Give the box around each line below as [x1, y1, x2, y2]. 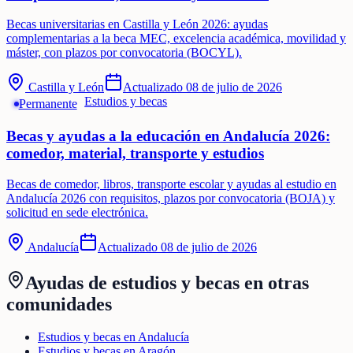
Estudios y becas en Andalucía [38, 330, 189, 344]
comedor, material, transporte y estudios [6, 144, 264, 162]
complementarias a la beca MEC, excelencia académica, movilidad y [6, 32, 346, 46]
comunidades [6, 293, 112, 314]
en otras [240, 272, 309, 293]
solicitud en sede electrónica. [6, 205, 148, 219]
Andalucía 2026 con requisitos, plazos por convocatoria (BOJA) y [6, 191, 335, 205]
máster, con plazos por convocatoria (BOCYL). [6, 46, 242, 60]
